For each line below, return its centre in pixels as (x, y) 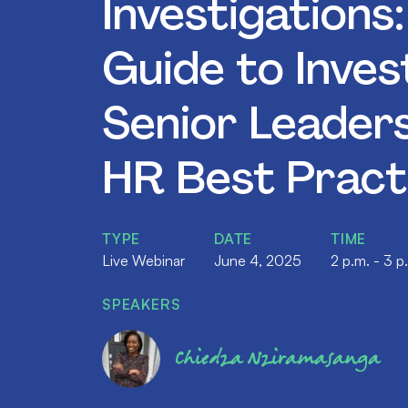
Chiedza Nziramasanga (278, 358)
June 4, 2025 (258, 260)
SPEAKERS (142, 304)
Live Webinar (143, 260)
